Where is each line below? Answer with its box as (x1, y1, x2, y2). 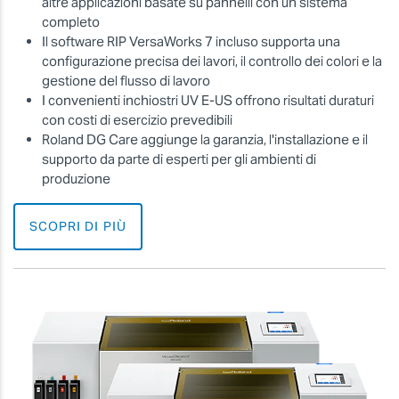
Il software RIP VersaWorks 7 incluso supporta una (42, 33, 340, 51)
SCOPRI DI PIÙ (29, 218, 126, 235)
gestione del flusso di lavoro (42, 72, 210, 90)
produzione (42, 170, 110, 188)
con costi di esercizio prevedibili (42, 111, 232, 129)
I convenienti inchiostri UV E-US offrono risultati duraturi (42, 92, 374, 110)
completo (42, 13, 100, 31)
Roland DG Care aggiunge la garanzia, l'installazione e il (42, 131, 368, 149)
